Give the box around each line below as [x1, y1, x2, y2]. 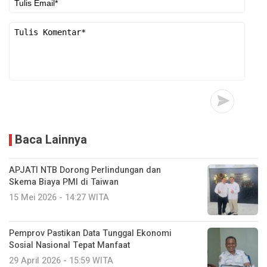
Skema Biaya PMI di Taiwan [9, 176, 119, 189]
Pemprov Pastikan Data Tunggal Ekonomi [9, 227, 172, 240]
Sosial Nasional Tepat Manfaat [9, 239, 130, 252]
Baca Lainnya [15, 131, 87, 149]
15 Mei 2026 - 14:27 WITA [9, 191, 109, 204]
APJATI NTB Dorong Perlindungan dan [9, 164, 161, 177]
